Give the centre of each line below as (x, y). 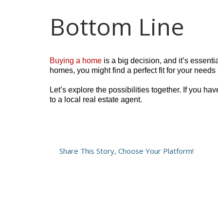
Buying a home (76, 60)
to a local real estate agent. (96, 99)
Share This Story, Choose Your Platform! (127, 151)
